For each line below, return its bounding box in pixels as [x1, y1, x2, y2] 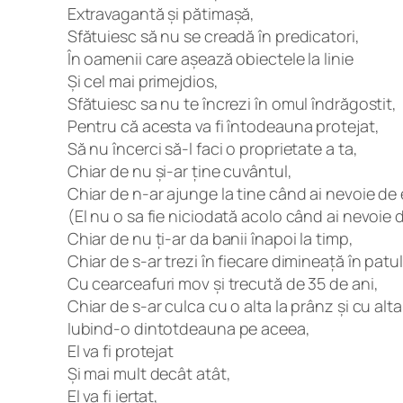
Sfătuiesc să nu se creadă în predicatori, [67, 24, 360, 47]
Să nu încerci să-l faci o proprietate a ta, [67, 137, 358, 159]
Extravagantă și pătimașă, [67, 2, 255, 24]
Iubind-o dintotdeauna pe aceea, [67, 317, 310, 339]
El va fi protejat [67, 339, 175, 362]
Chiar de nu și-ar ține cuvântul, [67, 159, 292, 182]
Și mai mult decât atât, [67, 362, 231, 384]
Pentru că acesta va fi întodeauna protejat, [67, 114, 380, 137]
